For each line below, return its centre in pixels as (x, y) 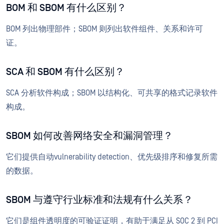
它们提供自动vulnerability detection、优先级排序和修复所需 (112, 157)
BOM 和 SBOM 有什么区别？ (66, 8)
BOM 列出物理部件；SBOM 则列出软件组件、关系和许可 (104, 29)
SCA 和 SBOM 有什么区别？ (65, 72)
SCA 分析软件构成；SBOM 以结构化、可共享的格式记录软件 (112, 93)
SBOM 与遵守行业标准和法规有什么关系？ (99, 200)
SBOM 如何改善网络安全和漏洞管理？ (89, 136)
